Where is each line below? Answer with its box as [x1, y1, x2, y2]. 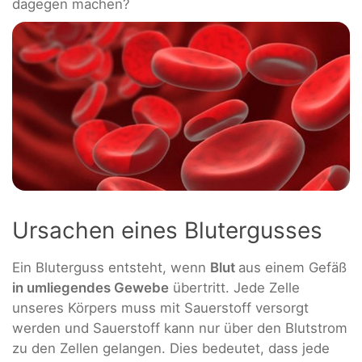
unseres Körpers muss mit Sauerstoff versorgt [12, 299, 309, 316]
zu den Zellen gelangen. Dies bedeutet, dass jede [12, 339, 330, 356]
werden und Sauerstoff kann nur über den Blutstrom [12, 319, 347, 336]
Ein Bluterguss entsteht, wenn [12, 259, 210, 276]
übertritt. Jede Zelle [169, 279, 300, 296]
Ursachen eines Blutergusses [12, 216, 322, 244]
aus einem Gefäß [238, 259, 347, 276]
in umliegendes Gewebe [12, 279, 169, 296]
